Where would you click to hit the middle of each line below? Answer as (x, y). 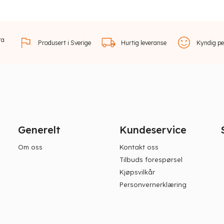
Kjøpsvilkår (137, 172)
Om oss (30, 147)
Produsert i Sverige (64, 43)
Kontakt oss (139, 147)
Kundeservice (153, 129)
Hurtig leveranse (143, 43)
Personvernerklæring (153, 184)
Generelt (39, 129)
